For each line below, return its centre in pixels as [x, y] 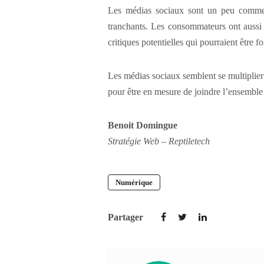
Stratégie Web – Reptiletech [159, 141]
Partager [126, 217]
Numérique [134, 182]
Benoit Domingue [143, 125]
